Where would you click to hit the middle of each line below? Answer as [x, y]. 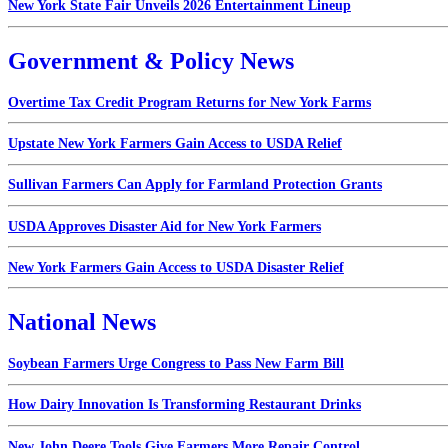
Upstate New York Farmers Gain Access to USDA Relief [175, 144]
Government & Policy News [151, 60]
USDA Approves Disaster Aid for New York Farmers [164, 226]
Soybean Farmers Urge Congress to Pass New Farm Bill [176, 364]
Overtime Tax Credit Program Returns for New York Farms [189, 102]
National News [82, 322]
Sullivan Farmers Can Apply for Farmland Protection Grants [195, 185]
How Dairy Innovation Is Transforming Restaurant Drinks [184, 405]
